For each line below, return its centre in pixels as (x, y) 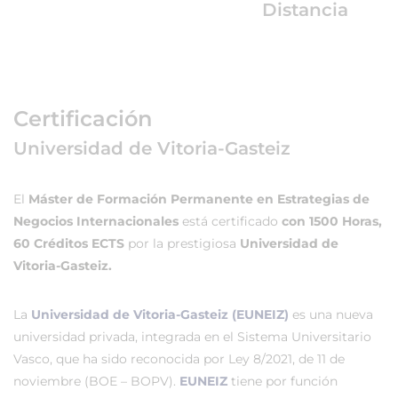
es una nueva (331, 314)
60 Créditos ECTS (71, 243)
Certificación (83, 119)
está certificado (230, 221)
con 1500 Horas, (332, 221)
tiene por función (283, 381)
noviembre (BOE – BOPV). (96, 381)
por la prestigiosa (184, 243)
